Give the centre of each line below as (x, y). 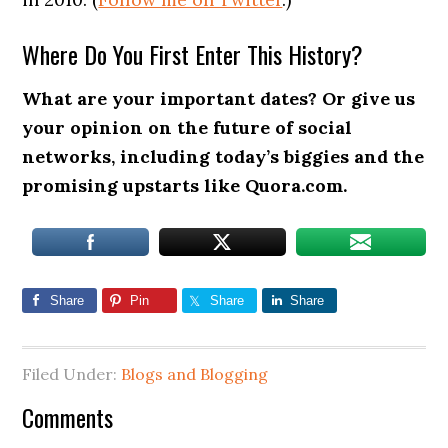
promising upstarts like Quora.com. (185, 185)
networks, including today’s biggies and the (223, 156)
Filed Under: (72, 374)
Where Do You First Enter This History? (193, 54)
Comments (68, 417)
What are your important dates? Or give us (219, 98)
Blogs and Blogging (195, 374)
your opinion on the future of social (187, 127)
